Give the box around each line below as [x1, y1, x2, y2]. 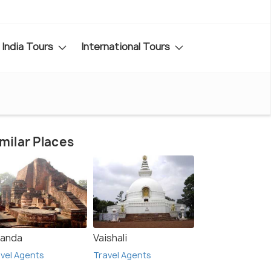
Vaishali [93, 231, 127, 245]
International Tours [81, 39, 172, 53]
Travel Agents [93, 249, 151, 261]
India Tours [2, 39, 56, 53]
